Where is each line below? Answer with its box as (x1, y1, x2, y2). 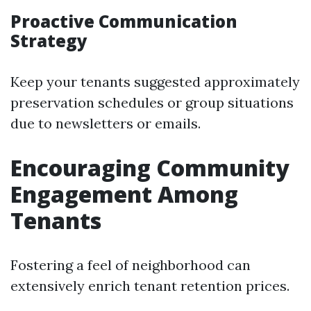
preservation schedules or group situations (10, 94, 294, 111)
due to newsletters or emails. (10, 115, 201, 132)
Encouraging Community (10, 153, 289, 183)
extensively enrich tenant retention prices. (10, 277, 289, 294)
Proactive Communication (10, 10, 237, 33)
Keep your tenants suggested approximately (10, 73, 300, 90)
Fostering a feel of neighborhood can (10, 256, 251, 274)
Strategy (10, 29, 87, 52)
